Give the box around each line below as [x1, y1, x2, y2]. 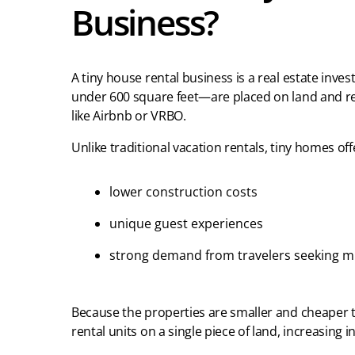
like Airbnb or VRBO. [71, 107, 186, 125]
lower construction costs [109, 183, 258, 201]
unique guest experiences [109, 215, 263, 233]
